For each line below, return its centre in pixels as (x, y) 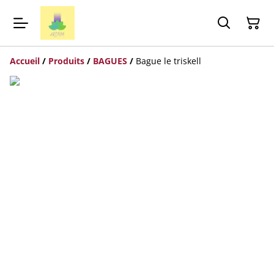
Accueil (25, 61)
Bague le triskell (168, 61)
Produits (66, 61)
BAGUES (110, 61)
